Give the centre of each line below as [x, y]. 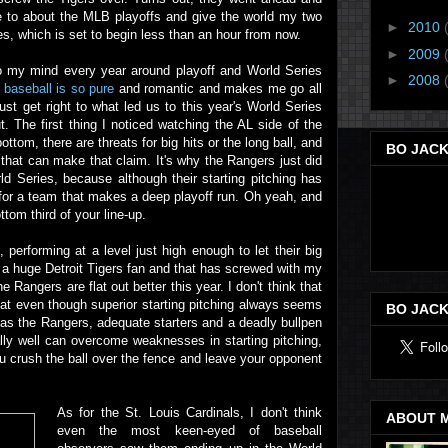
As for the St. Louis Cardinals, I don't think [189, 412]
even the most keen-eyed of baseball [189, 430]
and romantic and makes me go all [218, 88]
